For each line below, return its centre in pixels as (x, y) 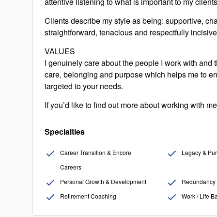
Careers (71, 167)
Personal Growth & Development (103, 181)
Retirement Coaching (88, 196)
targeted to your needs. (84, 86)
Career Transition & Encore (96, 152)
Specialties (65, 132)
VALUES (60, 51)
